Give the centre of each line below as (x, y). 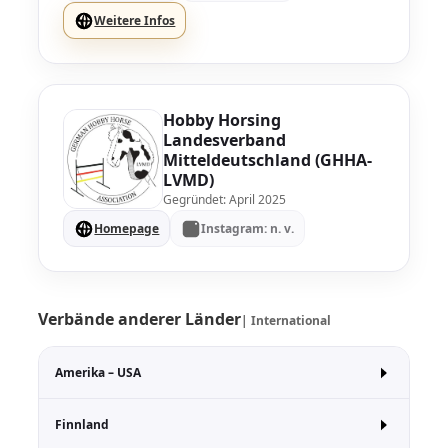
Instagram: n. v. (248, 228)
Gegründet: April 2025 (225, 199)
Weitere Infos (135, 20)
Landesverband (225, 139)
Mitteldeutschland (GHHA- (268, 159)
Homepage (127, 228)
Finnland (82, 424)
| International (286, 320)
